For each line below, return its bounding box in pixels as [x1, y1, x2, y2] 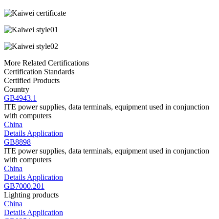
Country [4, 85, 29, 93]
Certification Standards [4, 67, 74, 76]
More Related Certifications [4, 59, 89, 67]
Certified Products [4, 76, 60, 85]
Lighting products [4, 191, 59, 199]
